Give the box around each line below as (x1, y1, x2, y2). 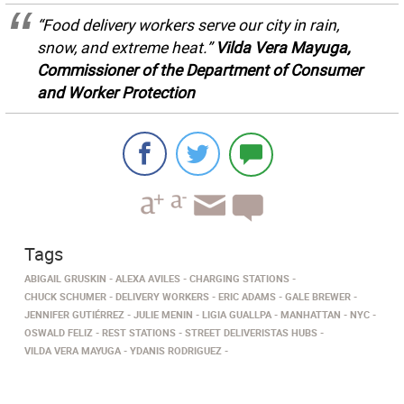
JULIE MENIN (133, 308, 193, 322)
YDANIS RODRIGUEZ (130, 344, 222, 358)
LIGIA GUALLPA (202, 308, 271, 322)
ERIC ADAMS (218, 289, 276, 304)
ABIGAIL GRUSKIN (24, 271, 106, 286)
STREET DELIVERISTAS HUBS (185, 326, 317, 340)
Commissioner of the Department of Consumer (37, 60, 363, 81)
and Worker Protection (37, 82, 195, 104)
